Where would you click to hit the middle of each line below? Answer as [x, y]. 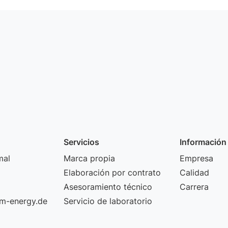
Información [203, 142]
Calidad [194, 173]
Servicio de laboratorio [108, 201]
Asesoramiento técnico [108, 187]
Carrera [194, 187]
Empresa [196, 158]
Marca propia [89, 158]
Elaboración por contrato [112, 173]
